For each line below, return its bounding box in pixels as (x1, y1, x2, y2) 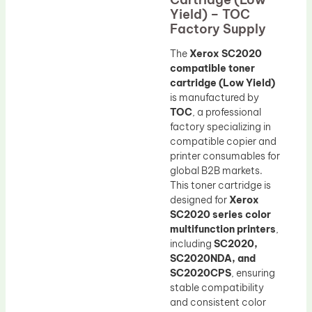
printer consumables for (170, 150, 280, 163)
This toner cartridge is (170, 179, 271, 192)
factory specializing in (170, 120, 271, 134)
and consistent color (170, 296, 266, 309)
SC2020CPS (170, 267, 231, 280)
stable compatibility (170, 281, 264, 295)
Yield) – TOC (170, 6, 250, 22)
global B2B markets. (170, 164, 263, 178)
